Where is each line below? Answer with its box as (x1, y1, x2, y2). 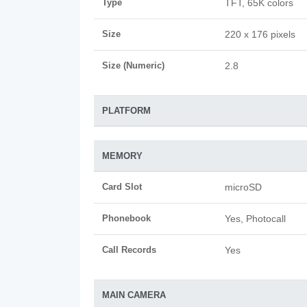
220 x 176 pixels (225, 29, 295, 40)
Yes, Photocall (225, 213, 286, 224)
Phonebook (102, 213, 151, 223)
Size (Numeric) (102, 60, 164, 71)
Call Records (102, 245, 156, 255)
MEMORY (102, 151, 143, 161)
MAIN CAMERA (102, 290, 166, 300)
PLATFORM (102, 106, 151, 116)
